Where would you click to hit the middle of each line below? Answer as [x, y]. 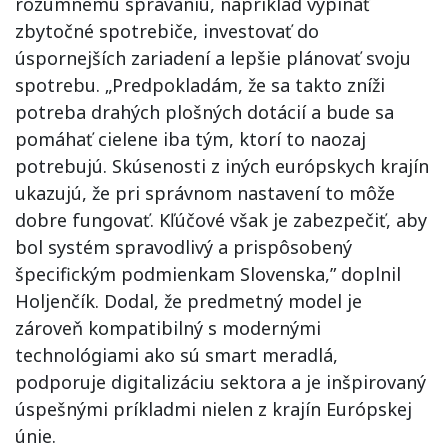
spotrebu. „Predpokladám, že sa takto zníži [200, 85]
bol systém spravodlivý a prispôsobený [183, 247]
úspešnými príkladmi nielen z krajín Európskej [213, 409]
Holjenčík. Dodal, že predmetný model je [188, 301]
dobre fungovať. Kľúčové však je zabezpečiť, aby [221, 220]
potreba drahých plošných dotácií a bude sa [204, 112]
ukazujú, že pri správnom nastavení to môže [205, 193]
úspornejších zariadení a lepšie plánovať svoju [213, 58]
